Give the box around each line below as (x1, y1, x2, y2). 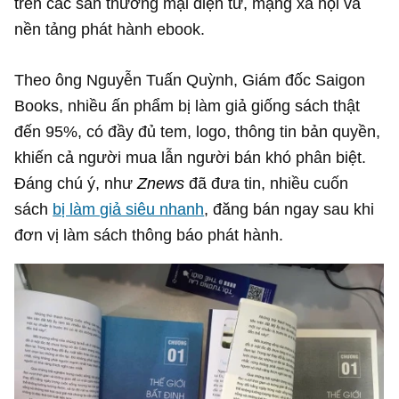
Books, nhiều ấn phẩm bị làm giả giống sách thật (14, 95, 361, 115)
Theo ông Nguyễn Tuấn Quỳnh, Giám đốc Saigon (14, 69, 366, 89)
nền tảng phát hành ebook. (14, 19, 206, 38)
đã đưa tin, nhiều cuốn (189, 173, 349, 192)
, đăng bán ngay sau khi (204, 199, 375, 218)
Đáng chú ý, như (14, 173, 138, 192)
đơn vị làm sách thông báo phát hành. (14, 224, 284, 244)
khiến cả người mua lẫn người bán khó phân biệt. (14, 147, 367, 167)
